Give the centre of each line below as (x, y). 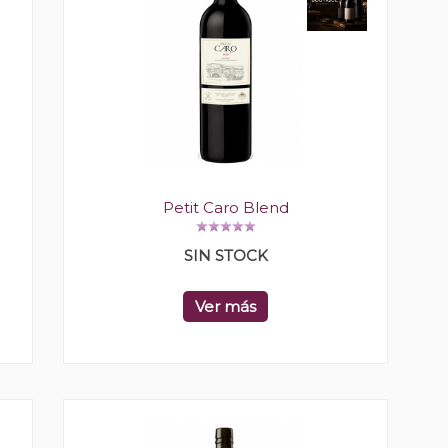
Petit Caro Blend (225, 207)
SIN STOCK (225, 255)
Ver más (225, 306)
